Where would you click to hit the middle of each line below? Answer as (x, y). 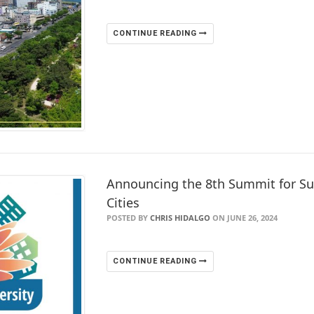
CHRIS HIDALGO (180, 217)
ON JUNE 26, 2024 (244, 217)
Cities (123, 202)
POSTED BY (129, 217)
